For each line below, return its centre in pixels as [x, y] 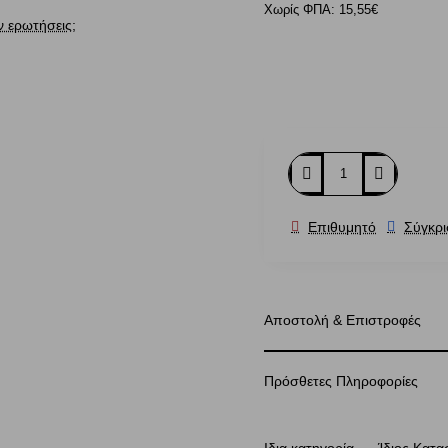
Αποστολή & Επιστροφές [342, 319]
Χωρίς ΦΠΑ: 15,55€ [321, 9]
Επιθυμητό [342, 227]
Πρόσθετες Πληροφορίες [341, 381]
